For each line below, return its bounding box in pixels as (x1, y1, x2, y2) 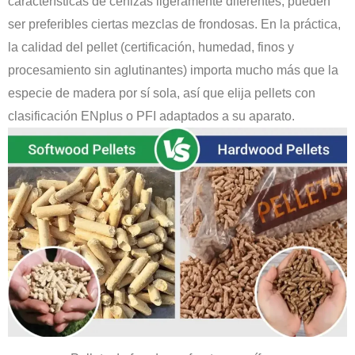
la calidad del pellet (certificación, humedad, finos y (8, 40, 294, 54)
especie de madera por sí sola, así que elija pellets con (8, 86, 315, 100)
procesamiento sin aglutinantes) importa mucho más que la (8, 63, 338, 77)
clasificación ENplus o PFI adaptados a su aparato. (8, 109, 295, 123)
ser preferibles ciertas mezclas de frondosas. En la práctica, (8, 17, 341, 31)
